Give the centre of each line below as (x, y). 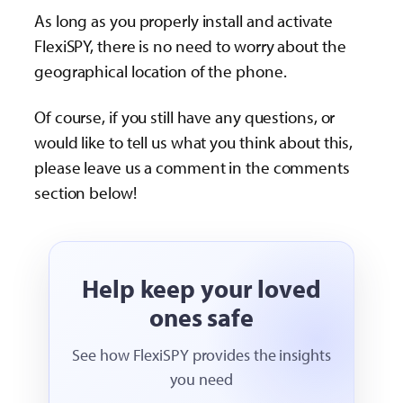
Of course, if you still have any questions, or (185, 117)
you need (201, 380)
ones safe (201, 318)
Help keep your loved (201, 289)
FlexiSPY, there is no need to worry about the (190, 46)
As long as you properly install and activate (184, 21)
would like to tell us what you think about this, (194, 143)
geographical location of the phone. (161, 72)
